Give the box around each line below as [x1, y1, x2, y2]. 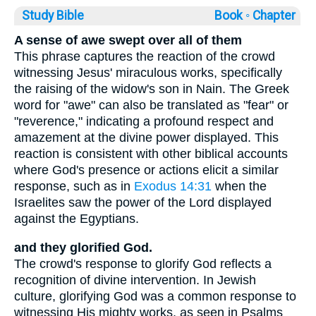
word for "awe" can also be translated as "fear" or [14, 98, 288, 113]
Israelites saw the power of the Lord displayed [14, 195, 272, 210]
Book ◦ [214, 8, 250, 23]
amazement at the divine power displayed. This [14, 130, 279, 145]
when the [212, 179, 267, 194]
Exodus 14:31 [134, 179, 212, 194]
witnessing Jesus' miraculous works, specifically [14, 66, 282, 80]
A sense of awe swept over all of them [14, 33, 242, 48]
